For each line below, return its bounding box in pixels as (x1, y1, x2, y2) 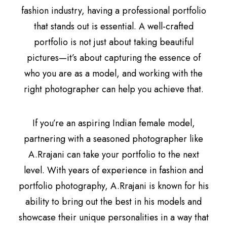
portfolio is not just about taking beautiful (33, 35, 194, 49)
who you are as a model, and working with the (24, 67, 203, 80)
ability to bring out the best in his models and (25, 195, 202, 208)
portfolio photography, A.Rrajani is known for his (18, 179, 209, 193)
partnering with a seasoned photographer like (24, 132, 203, 145)
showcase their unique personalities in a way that (18, 211, 209, 224)
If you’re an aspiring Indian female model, (32, 117, 195, 130)
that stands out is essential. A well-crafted (33, 20, 194, 33)
